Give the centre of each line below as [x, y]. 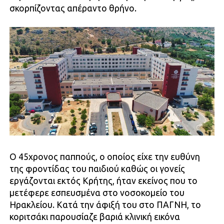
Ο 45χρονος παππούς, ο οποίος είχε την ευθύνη [104, 156]
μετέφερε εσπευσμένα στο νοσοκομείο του [97, 192]
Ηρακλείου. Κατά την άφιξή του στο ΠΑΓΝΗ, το [105, 204]
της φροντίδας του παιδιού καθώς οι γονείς [97, 168]
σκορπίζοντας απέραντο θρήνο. [73, 8]
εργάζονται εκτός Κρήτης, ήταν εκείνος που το [103, 180]
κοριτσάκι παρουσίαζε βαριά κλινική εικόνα [94, 216]
